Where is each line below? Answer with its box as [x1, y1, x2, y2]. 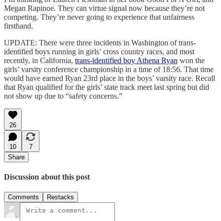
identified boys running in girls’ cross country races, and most [4, 47, 194, 56]
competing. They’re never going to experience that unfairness [4, 12, 194, 21]
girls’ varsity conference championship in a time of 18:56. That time [4, 65, 214, 74]
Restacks [47, 193, 74, 201]
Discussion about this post [4, 172, 90, 181]
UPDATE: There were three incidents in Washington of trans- [4, 38, 196, 47]
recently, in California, [4, 56, 75, 65]
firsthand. [4, 21, 33, 30]
